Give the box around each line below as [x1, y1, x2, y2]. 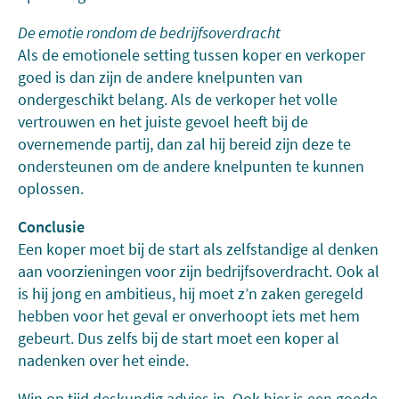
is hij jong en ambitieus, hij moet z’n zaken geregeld [18, 283, 363, 304]
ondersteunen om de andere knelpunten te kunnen [18, 156, 364, 176]
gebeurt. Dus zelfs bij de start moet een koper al [18, 328, 339, 348]
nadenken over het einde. [18, 350, 189, 370]
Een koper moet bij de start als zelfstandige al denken [18, 239, 379, 259]
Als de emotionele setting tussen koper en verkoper [18, 45, 365, 65]
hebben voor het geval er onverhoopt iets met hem [18, 305, 360, 326]
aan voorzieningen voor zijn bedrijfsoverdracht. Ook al [18, 261, 379, 281]
